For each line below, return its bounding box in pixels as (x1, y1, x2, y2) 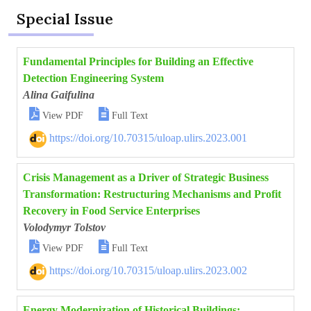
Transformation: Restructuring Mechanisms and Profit (23, 188, 281, 200)
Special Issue (17, 9, 113, 28)
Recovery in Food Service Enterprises (23, 205, 200, 217)
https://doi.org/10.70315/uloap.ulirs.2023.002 (47, 264, 247, 276)
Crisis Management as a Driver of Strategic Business (23, 171, 269, 183)
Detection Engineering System (23, 72, 164, 84)
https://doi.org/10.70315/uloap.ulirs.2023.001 (47, 132, 247, 144)
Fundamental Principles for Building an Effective (23, 56, 253, 67)
